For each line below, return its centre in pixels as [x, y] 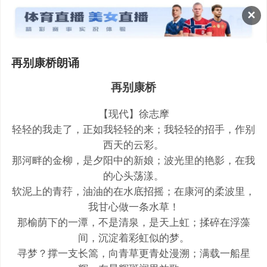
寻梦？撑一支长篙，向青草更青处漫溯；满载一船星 [133, 253]
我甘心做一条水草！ [133, 207]
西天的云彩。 [133, 145]
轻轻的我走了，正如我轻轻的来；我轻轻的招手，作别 [133, 129]
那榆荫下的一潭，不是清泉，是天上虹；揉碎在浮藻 [133, 222]
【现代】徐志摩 [133, 114]
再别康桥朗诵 [45, 62]
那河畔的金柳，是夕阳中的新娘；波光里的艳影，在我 [133, 160]
